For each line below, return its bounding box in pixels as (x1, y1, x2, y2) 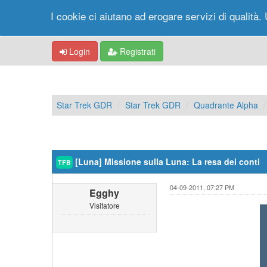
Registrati (117, 45, 156, 57)
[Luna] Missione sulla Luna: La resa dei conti (73, 156, 260, 167)
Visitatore (89, 200, 120, 210)
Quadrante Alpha (194, 99, 258, 111)
